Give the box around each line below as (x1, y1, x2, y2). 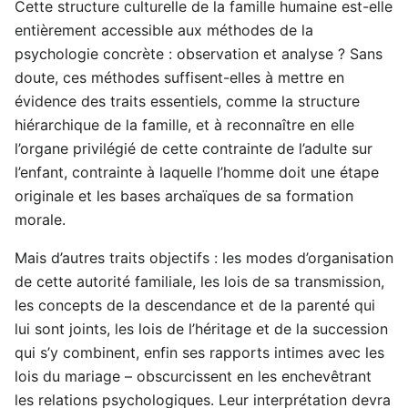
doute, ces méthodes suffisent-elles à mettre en (15, 68, 344, 87)
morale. (15, 210, 66, 229)
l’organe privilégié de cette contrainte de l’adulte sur (15, 139, 372, 158)
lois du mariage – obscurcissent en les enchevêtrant (15, 367, 372, 386)
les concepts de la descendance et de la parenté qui (15, 296, 375, 315)
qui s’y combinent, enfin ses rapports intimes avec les (15, 343, 384, 362)
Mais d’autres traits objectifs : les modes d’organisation (15, 249, 393, 268)
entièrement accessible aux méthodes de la (15, 21, 313, 40)
